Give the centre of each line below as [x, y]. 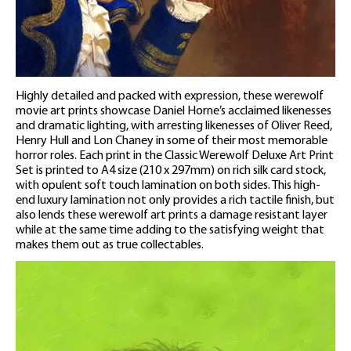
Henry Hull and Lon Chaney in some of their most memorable [172, 141]
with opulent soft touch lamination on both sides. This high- [168, 185]
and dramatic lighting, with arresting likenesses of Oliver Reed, [174, 126]
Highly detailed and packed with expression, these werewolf [170, 96]
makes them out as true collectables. [110, 245]
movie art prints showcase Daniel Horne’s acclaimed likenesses [174, 111]
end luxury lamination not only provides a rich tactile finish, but [175, 200]
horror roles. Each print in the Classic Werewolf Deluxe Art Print [175, 156]
